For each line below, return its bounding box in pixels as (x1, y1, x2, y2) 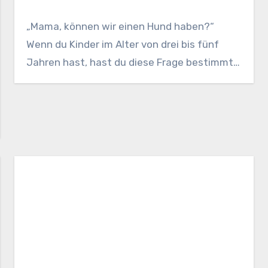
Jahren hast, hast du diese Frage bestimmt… (26, 56, 240, 68)
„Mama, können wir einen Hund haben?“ (26, 20, 215, 32)
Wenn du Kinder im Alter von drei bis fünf (26, 38, 220, 50)
